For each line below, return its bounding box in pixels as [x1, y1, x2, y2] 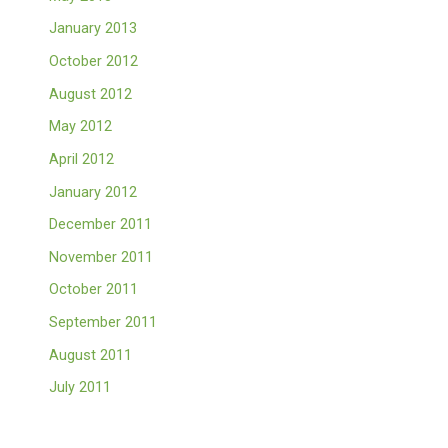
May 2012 [49, 117, 113, 136]
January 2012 [49, 182, 138, 201]
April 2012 [49, 149, 115, 168]
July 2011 [49, 378, 112, 397]
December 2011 [49, 215, 153, 234]
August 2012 [49, 84, 133, 103]
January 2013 [49, 19, 138, 38]
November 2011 [49, 247, 154, 266]
